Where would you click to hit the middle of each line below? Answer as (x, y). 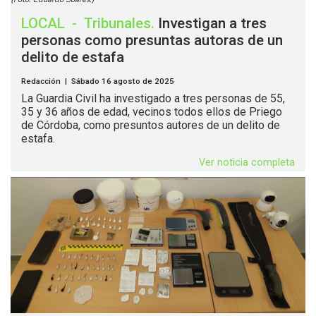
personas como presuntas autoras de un (152, 40)
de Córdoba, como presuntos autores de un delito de (151, 125)
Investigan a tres (212, 23)
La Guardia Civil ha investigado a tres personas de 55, (153, 98)
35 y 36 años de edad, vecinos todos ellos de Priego (152, 111)
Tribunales (117, 23)
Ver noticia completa (247, 162)
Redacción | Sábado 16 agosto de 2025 (98, 81)
